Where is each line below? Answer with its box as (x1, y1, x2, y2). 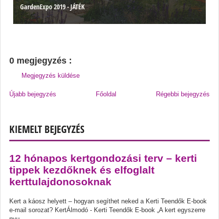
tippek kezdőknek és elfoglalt (9, 164, 154, 175)
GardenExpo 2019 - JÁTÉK (20, 2, 85, 12)
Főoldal (96, 90, 116, 98)
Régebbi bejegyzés (156, 90, 210, 98)
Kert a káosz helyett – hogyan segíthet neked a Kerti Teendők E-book (9, 197, 207, 205)
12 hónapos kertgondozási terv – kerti (9, 152, 197, 164)
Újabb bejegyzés (9, 90, 56, 98)
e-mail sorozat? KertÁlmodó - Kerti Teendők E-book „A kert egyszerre (9, 206, 205, 214)
